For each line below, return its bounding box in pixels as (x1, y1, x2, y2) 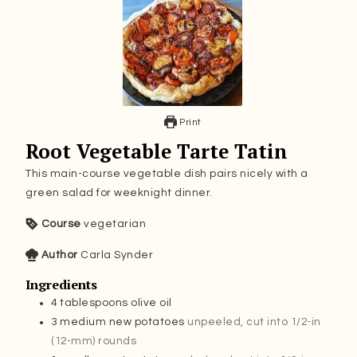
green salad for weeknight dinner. (25, 186, 213, 198)
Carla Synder (80, 249, 154, 261)
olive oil (131, 296, 172, 308)
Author (41, 249, 78, 261)
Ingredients (25, 275, 98, 293)
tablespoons (60, 296, 128, 308)
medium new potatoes (60, 316, 185, 328)
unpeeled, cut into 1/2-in (187, 316, 321, 328)
